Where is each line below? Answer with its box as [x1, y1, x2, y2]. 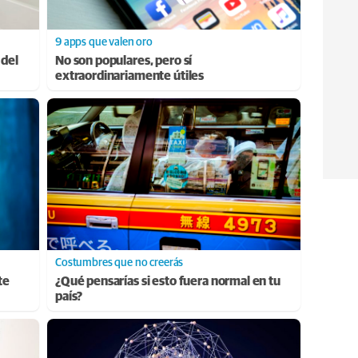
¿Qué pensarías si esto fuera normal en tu [55, 274, 280, 288]
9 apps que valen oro [55, 36, 153, 48]
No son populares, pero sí [55, 54, 193, 67]
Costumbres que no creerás [55, 257, 184, 268]
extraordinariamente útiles [55, 69, 205, 82]
